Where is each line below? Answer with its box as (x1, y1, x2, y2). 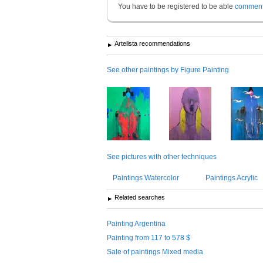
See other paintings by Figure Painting (107, 65, 229, 74)
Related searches (114, 193, 165, 201)
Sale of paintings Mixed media (107, 247, 203, 256)
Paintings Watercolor (113, 173, 179, 182)
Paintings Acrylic (205, 173, 258, 182)
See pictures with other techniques (107, 152, 217, 161)
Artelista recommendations (114, 39, 190, 47)
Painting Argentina (107, 219, 166, 228)
